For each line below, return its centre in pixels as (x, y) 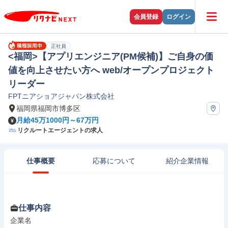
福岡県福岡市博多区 (48, 108)
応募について (114, 161)
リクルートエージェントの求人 (60, 130)
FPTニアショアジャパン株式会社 (61, 96)
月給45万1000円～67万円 (58, 120)
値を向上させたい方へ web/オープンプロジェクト (111, 70)
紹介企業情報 (187, 161)
